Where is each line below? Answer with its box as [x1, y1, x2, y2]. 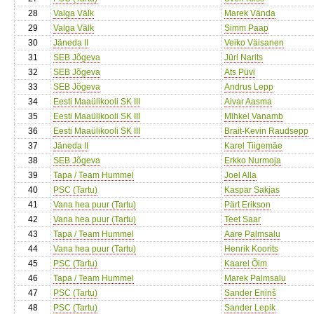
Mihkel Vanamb [224, 111, 283, 121]
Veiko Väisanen [224, 38, 284, 48]
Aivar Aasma [224, 97, 272, 107]
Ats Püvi [224, 67, 255, 77]
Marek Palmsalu [224, 273, 286, 283]
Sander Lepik [224, 303, 275, 313]
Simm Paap [224, 23, 268, 33]
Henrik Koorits [224, 244, 278, 254]
